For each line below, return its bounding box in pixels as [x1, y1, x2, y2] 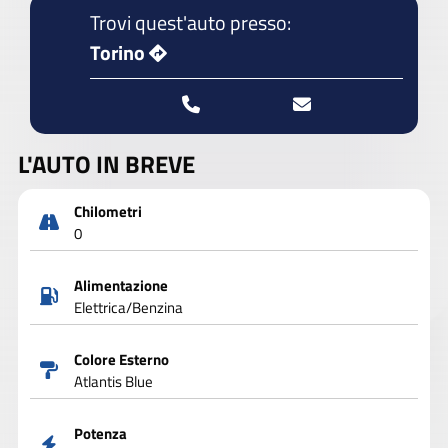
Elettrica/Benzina [73, 296, 183, 320]
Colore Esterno [73, 348, 169, 372]
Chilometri [73, 200, 142, 224]
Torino [90, 36, 145, 68]
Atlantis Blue [73, 370, 153, 394]
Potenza [73, 422, 127, 446]
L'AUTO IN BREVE [18, 145, 195, 182]
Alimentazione [73, 274, 168, 298]
